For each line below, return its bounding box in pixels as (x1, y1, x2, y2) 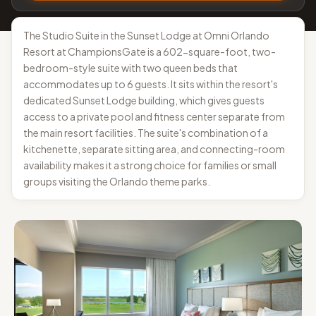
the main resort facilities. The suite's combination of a (23, 126, 268, 139)
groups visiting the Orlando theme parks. (23, 175, 210, 188)
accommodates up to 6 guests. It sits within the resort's (23, 78, 278, 90)
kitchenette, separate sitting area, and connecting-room (23, 142, 285, 155)
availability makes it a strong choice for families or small (23, 159, 276, 171)
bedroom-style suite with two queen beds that (23, 61, 238, 74)
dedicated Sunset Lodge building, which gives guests (23, 94, 265, 107)
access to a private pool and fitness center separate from (23, 110, 285, 123)
